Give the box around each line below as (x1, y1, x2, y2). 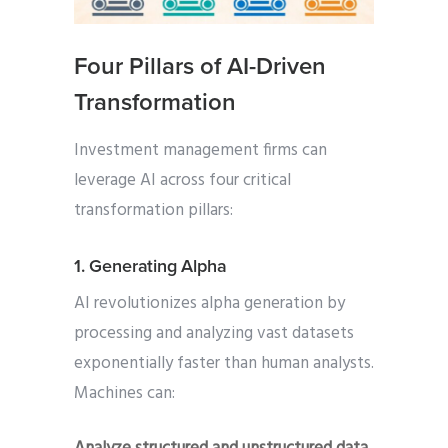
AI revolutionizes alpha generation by (74, 290, 345, 318)
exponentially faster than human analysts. (74, 350, 374, 378)
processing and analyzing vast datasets (74, 320, 354, 348)
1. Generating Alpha (74, 255, 227, 278)
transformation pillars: (74, 197, 233, 225)
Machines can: (74, 380, 175, 408)
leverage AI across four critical (74, 167, 291, 195)
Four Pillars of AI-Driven (74, 52, 326, 82)
